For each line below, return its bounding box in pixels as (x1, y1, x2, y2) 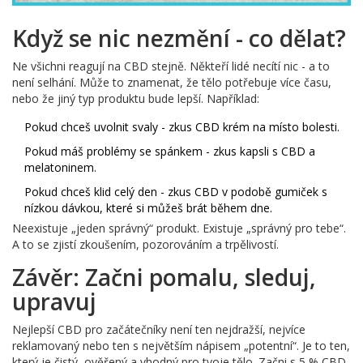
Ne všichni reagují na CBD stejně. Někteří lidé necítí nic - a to (12, 58, 330, 74)
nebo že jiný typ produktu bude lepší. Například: (12, 90, 259, 106)
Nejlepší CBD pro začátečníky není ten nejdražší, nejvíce (12, 321, 305, 337)
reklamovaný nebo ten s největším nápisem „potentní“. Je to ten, (12, 337, 350, 353)
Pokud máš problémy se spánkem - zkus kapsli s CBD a (24, 143, 315, 159)
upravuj (12, 285, 96, 317)
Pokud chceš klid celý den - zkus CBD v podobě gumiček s (24, 183, 327, 199)
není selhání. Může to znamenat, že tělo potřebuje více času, (12, 74, 331, 90)
